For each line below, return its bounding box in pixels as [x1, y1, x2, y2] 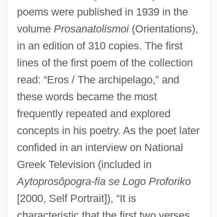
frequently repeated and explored [16, 107, 170, 120]
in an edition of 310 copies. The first [16, 39, 183, 52]
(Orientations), [128, 22, 198, 35]
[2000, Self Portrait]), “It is [16, 192, 136, 204]
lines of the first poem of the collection [16, 56, 193, 69]
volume [16, 22, 54, 35]
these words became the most [16, 90, 157, 103]
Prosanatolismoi [53, 22, 129, 35]
